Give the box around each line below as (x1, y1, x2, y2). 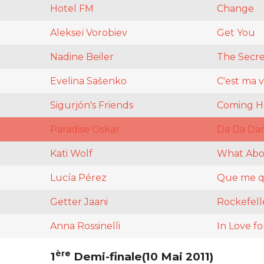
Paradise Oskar (50, 124, 120, 136)
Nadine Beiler (50, 51, 114, 63)
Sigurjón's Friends (50, 100, 133, 111)
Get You (217, 27, 255, 39)
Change (217, 3, 254, 15)
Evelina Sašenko (50, 75, 127, 87)
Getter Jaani (50, 196, 108, 208)
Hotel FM (50, 3, 94, 15)
